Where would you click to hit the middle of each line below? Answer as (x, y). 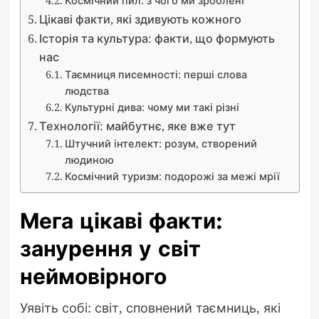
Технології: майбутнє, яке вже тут (137, 126)
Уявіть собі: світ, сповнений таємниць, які (150, 307)
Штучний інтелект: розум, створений (161, 143)
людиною (90, 159)
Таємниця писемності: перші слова (156, 74)
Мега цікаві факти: (121, 221)
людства (87, 90)
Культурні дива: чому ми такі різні (152, 106)
